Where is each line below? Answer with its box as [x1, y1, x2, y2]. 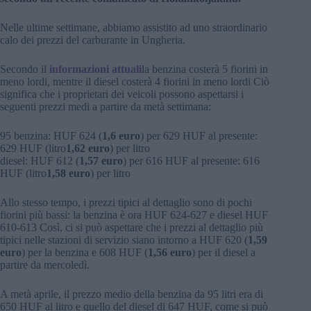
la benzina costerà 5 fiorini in [142, 63, 268, 76]
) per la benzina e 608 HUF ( [22, 246, 148, 259]
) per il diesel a [192, 246, 255, 259]
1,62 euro [66, 142, 110, 155]
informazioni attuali [49, 63, 142, 76]
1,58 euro [47, 167, 90, 180]
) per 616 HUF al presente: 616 [123, 155, 260, 167]
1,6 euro [102, 130, 140, 142]
